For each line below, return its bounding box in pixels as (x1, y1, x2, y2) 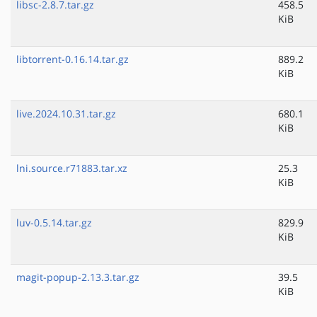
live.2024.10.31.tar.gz (16, 107, 116, 121)
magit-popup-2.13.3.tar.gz (16, 270, 139, 284)
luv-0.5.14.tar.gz (16, 216, 92, 230)
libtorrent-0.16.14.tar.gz (16, 52, 129, 67)
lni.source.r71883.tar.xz (16, 161, 127, 175)
